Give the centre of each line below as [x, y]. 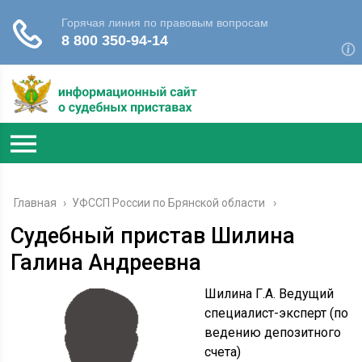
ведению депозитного [273, 333]
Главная [36, 203]
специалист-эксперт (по [277, 313]
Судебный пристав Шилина [153, 236]
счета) [223, 352]
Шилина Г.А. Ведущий [269, 294]
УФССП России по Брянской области [169, 203]
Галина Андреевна [106, 263]
